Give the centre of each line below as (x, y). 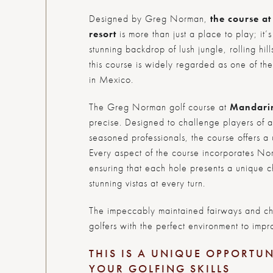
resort (102, 34)
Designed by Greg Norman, (149, 18)
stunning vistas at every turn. (147, 183)
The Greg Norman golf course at (159, 107)
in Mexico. (111, 79)
